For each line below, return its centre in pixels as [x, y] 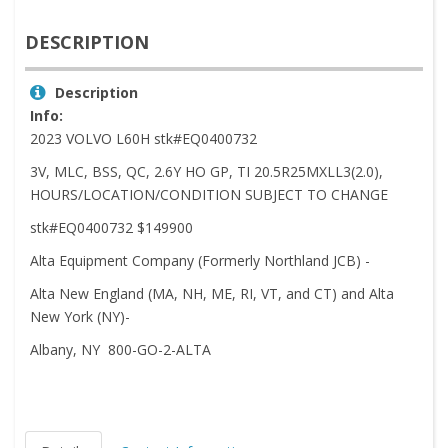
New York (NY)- [80, 316]
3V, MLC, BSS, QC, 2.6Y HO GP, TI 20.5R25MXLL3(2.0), [206, 171]
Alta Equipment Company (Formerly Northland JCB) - [200, 260]
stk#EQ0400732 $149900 [111, 227]
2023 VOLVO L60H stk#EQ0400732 [143, 138]
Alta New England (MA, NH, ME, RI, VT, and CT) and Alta [212, 293]
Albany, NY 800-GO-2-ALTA [120, 349]
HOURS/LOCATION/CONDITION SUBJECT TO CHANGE [209, 194]
